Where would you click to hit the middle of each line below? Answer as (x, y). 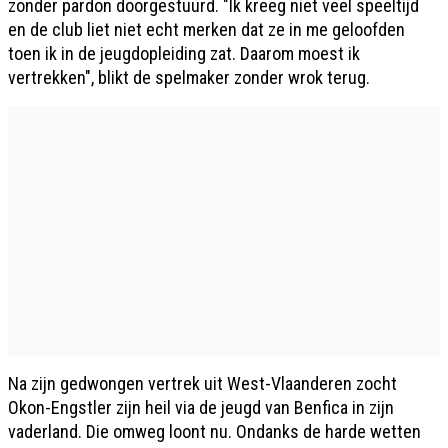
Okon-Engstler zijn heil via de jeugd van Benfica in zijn (201, 407)
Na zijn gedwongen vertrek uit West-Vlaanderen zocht (202, 383)
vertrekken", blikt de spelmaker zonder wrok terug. (189, 77)
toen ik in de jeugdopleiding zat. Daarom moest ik (184, 53)
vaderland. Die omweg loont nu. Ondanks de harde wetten (214, 431)
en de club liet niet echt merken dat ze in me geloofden (206, 29)
